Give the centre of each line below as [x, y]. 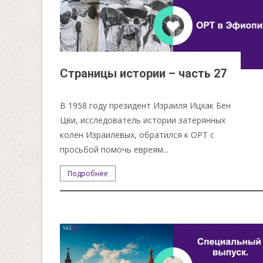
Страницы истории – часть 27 [144, 73]
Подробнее [88, 173]
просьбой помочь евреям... [114, 149]
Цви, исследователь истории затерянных [143, 120]
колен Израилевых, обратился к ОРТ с [137, 134]
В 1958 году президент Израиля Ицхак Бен [146, 105]
